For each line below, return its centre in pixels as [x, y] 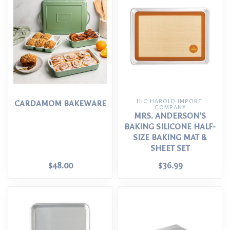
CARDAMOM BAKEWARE [60, 104]
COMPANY [170, 108]
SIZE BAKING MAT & [170, 138]
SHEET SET [170, 148]
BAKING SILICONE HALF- [170, 127]
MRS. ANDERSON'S [170, 116]
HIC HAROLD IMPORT [169, 101]
